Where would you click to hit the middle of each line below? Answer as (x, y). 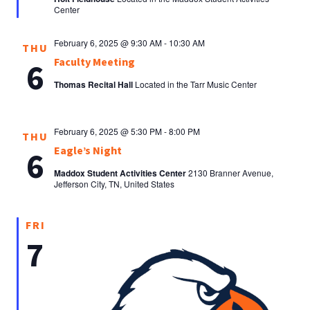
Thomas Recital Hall (94, 85)
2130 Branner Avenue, (231, 173)
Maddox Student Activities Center (121, 173)
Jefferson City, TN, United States (114, 184)
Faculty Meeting (94, 63)
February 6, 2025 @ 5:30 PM (108, 131)
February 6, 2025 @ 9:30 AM (108, 43)
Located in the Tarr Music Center (196, 84)
